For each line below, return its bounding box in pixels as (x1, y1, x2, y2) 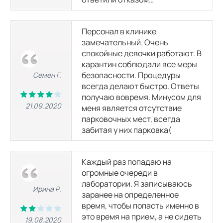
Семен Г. (33, 70, 61, 80)
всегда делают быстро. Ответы (82, 81, 199, 92)
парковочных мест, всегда (82, 113, 180, 124)
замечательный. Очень (82, 37, 168, 48)
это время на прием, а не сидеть (82, 211, 202, 222)
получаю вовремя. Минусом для (82, 92, 201, 103)
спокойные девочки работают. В (82, 48, 202, 59)
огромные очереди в (82, 167, 158, 178)
